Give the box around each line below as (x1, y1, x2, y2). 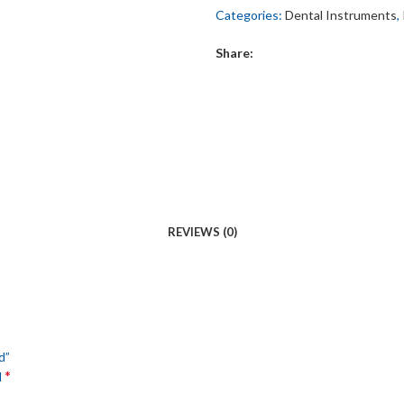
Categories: (216, 7, 282, 23)
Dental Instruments (285, 7, 397, 23)
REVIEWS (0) (167, 225, 237, 240)
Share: (216, 45, 253, 60)
